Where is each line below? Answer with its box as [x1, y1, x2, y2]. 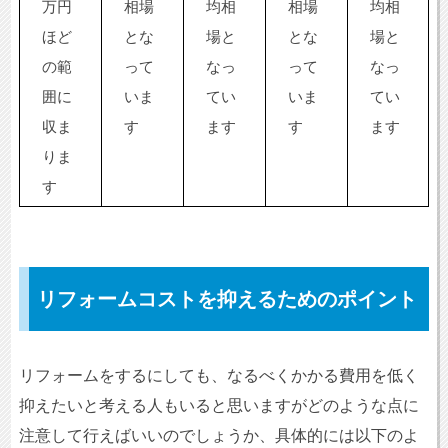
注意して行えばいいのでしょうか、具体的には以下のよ [18, 427, 419, 445]
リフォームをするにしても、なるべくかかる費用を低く [18, 367, 419, 385]
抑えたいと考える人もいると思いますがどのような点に [18, 397, 419, 415]
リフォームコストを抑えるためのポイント [36, 288, 417, 311]
